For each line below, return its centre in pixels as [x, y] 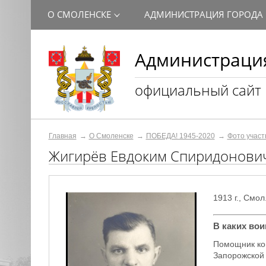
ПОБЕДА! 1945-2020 [180, 136]
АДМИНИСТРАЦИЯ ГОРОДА [203, 14]
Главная [62, 136]
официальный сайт [198, 90]
